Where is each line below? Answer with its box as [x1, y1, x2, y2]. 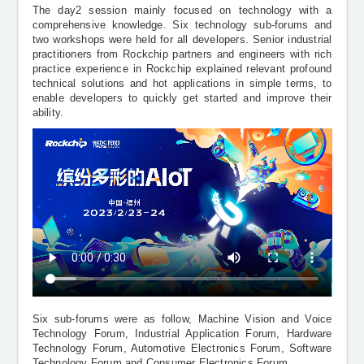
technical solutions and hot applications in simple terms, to [32, 77, 332, 89]
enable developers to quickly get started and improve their [32, 92, 332, 104]
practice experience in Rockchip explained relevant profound [32, 63, 332, 75]
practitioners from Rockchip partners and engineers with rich [32, 48, 332, 60]
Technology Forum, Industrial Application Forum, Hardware [32, 327, 332, 340]
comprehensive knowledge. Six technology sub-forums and [32, 19, 332, 31]
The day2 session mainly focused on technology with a [32, 4, 332, 16]
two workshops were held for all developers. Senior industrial [32, 33, 332, 45]
